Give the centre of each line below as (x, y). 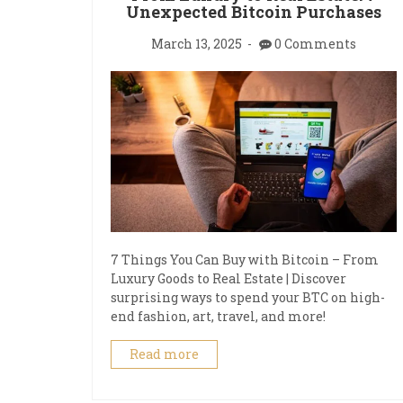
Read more (164, 354)
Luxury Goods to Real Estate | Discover (228, 279)
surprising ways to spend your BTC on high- (248, 298)
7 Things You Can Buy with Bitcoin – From (245, 260)
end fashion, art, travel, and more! (218, 317)
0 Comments (315, 44)
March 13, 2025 (197, 44)
